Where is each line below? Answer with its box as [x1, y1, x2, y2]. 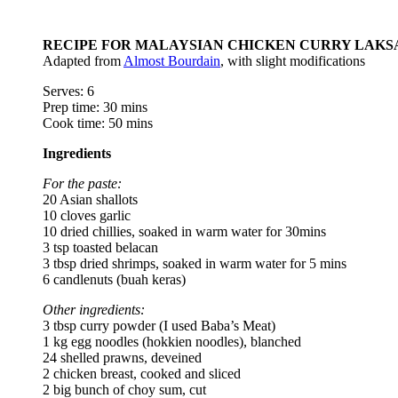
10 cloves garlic [43, 207, 131, 223]
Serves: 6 [43, 83, 94, 99]
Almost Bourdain [123, 52, 220, 68]
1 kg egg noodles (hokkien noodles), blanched [43, 333, 301, 349]
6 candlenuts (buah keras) [43, 271, 186, 287]
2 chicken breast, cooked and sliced [43, 365, 241, 381]
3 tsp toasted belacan [43, 239, 158, 255]
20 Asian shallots [43, 191, 138, 207]
